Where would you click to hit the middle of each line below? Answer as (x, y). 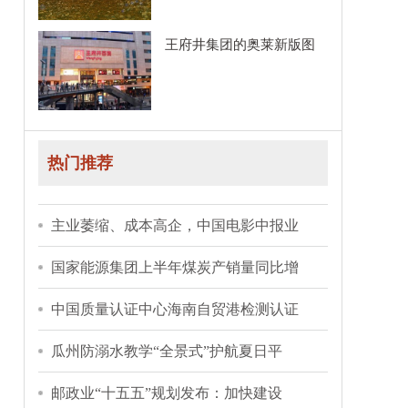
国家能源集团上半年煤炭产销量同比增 (175, 267)
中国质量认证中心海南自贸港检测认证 (175, 309)
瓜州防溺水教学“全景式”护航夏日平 (167, 351)
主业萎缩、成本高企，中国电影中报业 (175, 225)
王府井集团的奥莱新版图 (240, 45)
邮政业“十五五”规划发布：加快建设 (167, 393)
